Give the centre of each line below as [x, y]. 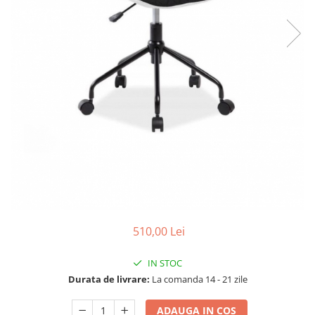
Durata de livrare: [109, 279]
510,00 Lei [159, 231]
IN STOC [164, 263]
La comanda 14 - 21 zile [198, 279]
